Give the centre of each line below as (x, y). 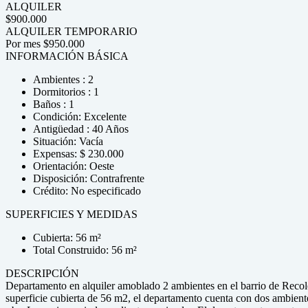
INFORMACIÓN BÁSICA (67, 56)
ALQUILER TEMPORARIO (71, 31)
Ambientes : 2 (63, 79)
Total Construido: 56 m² (85, 250)
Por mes (23, 44)
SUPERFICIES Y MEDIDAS (71, 214)
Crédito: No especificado (87, 191)
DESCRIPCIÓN (42, 273)
